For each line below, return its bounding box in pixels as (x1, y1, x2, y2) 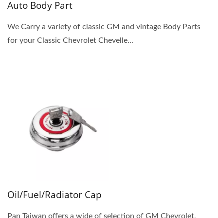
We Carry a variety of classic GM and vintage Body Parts (7, 22, 200, 31)
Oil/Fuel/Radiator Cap (7, 188, 102, 201)
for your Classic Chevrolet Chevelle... (7, 36, 133, 44)
